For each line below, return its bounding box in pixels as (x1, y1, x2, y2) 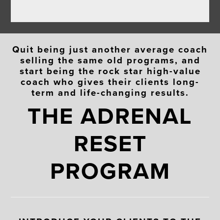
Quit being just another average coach (12, 44, 208, 55)
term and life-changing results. (31, 87, 189, 98)
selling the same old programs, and (20, 55, 200, 66)
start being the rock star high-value (19, 65, 201, 77)
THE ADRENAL (27, 103, 192, 131)
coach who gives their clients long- (21, 76, 199, 87)
